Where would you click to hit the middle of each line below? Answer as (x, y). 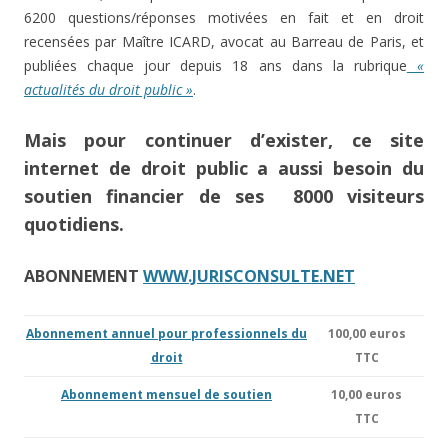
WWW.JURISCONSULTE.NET (249, 276)
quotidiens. (74, 224)
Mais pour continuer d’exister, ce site (224, 140)
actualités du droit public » (108, 90)
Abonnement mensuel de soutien (166, 395)
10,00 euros (366, 395)
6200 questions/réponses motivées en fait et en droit (224, 18)
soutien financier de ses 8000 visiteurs (224, 196)
